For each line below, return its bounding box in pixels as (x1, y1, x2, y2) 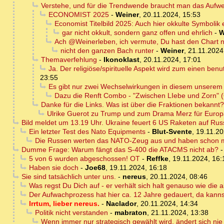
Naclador (105, 199, 136, 208)
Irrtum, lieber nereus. (28, 199, 99, 208)
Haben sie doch (28, 163, 78, 172)
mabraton (114, 208, 147, 217)
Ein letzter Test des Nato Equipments (28, 127, 145, 136)
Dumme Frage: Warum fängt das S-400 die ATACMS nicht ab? (21, 145, 218, 154)
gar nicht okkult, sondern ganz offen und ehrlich (61, 28, 212, 37)
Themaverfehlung (40, 55, 97, 64)
